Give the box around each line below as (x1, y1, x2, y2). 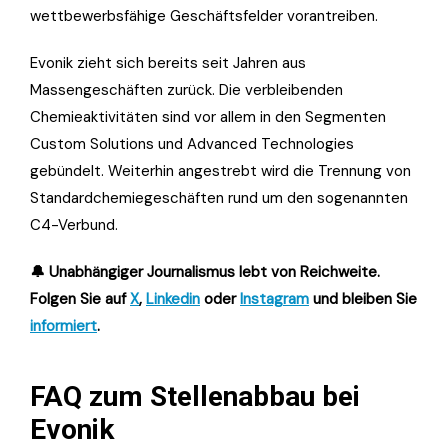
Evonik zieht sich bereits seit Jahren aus (30, 52, 306, 73)
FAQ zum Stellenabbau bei (30, 379, 360, 413)
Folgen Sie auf (30, 288, 130, 309)
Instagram (240, 288, 309, 309)
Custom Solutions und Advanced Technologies (30, 133, 354, 154)
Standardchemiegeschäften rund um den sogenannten (30, 187, 408, 208)
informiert (30, 315, 97, 336)
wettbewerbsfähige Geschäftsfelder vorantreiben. (30, 5, 378, 26)
